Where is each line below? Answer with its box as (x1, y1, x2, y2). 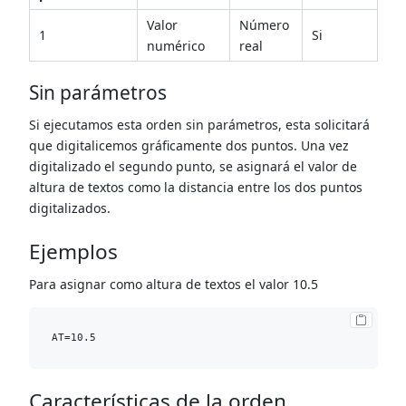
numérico (147, 36, 205, 54)
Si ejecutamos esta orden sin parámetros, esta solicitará (28, 116, 370, 134)
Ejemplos (28, 237, 118, 266)
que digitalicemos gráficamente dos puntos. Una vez (28, 137, 349, 155)
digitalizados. (28, 199, 111, 217)
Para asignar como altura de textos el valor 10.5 (28, 275, 318, 293)
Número (239, 15, 289, 34)
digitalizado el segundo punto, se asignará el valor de (28, 158, 357, 176)
